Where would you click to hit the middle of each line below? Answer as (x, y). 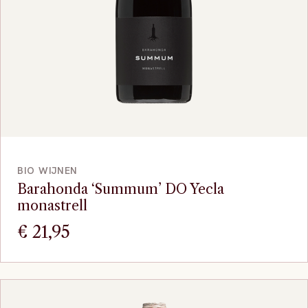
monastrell (52, 206)
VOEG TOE (154, 149)
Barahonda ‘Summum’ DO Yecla (121, 189)
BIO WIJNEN (47, 171)
